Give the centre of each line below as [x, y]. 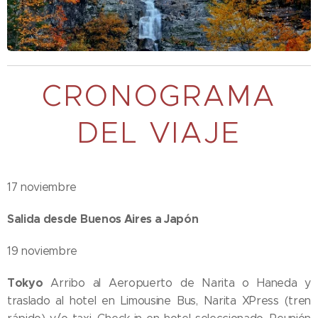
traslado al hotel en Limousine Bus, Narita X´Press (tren [159, 300]
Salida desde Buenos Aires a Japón [103, 219]
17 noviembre [42, 187]
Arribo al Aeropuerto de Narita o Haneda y [177, 283]
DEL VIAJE [159, 132]
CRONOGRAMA [159, 95]
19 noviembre [43, 251]
